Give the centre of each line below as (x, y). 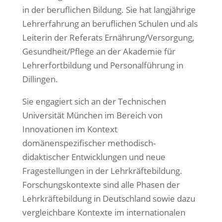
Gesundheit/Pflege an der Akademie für (99, 51)
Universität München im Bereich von (92, 115)
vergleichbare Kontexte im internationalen (104, 212)
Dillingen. (40, 79)
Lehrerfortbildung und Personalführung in (103, 65)
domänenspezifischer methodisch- (89, 143)
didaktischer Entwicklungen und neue (94, 157)
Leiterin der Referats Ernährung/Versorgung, (108, 37)
